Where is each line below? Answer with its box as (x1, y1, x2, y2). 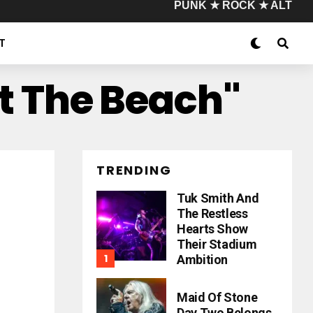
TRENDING (96, 161, 172, 179)
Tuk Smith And (177, 191, 259, 205)
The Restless (177, 206, 248, 221)
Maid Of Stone (177, 290, 258, 305)
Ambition (177, 252, 228, 267)
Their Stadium (177, 237, 257, 252)
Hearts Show (177, 221, 249, 236)
